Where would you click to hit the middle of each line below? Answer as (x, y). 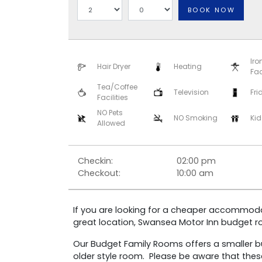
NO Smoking (195, 118)
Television (191, 92)
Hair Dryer (113, 67)
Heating (187, 67)
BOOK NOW (211, 10)
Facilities (112, 98)
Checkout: (99, 173)
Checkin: (95, 161)
